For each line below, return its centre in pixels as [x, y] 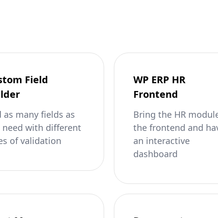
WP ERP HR [159, 80]
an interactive [162, 141]
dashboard [155, 154]
